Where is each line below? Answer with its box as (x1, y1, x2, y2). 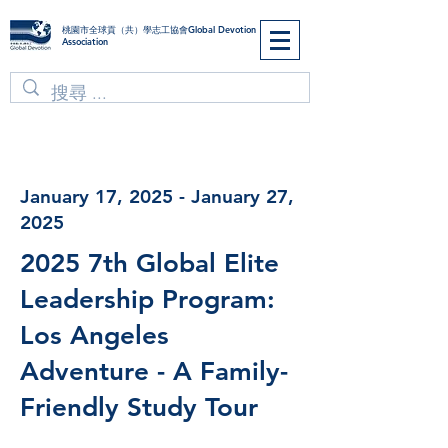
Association (62, 35, 108, 47)
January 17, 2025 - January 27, (20, 185, 294, 208)
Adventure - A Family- (20, 356, 288, 387)
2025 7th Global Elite (20, 248, 279, 279)
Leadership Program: (20, 284, 275, 315)
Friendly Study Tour (20, 392, 258, 423)
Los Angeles (20, 320, 169, 351)
